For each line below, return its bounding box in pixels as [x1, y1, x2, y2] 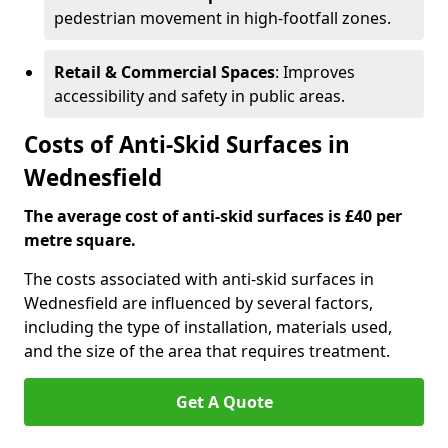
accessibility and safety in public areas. [54, 85, 345, 107]
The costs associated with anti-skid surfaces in [24, 268, 374, 290]
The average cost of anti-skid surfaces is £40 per [24, 205, 402, 227]
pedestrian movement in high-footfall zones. [54, 7, 391, 29]
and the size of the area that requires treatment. [24, 340, 390, 362]
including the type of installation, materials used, [24, 316, 392, 338]
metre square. [24, 229, 136, 251]
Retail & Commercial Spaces [54, 61, 275, 83]
